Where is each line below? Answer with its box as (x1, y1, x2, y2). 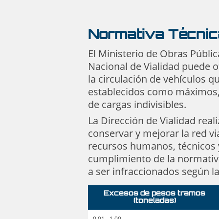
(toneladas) (133, 197, 176, 205)
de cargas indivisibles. (88, 98, 186, 111)
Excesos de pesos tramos (104, 190, 205, 198)
